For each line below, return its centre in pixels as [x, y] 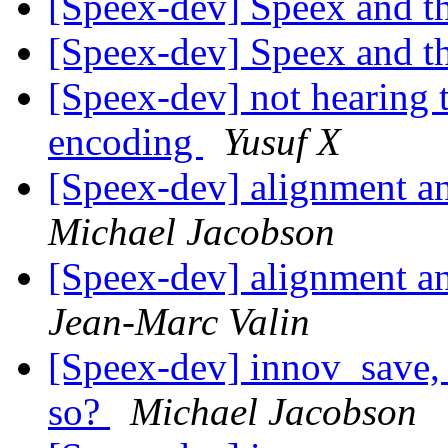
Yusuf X [282, 142]
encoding [125, 142]
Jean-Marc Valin [179, 322]
